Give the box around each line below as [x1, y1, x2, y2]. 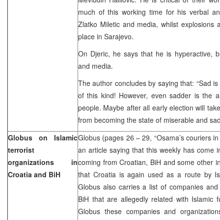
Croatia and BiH [8, 169, 60, 179]
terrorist [8, 144, 34, 155]
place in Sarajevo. [78, 31, 134, 41]
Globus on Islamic [8, 132, 78, 142]
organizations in [8, 157, 78, 167]
